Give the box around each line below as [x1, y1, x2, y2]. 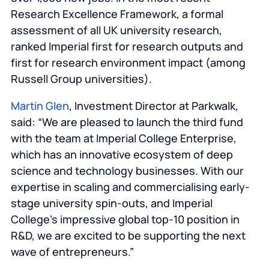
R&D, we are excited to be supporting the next [10, 228, 246, 243]
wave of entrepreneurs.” [10, 244, 134, 259]
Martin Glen [10, 98, 69, 113]
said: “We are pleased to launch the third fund [10, 115, 243, 130]
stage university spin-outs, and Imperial [10, 196, 213, 211]
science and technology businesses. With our [10, 163, 244, 178]
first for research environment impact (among [10, 55, 246, 70]
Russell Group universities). [10, 71, 152, 86]
